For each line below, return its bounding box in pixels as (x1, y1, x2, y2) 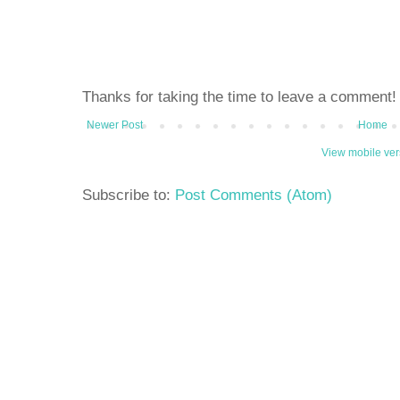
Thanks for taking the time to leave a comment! (82, 87, 396, 105)
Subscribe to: (82, 185, 175, 204)
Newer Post (87, 118, 143, 131)
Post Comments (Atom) (175, 185, 332, 204)
